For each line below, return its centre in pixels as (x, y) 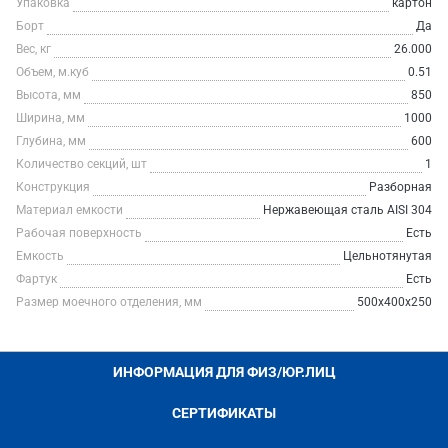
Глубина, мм (51, 141)
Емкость (40, 256)
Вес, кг (33, 49)
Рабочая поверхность (79, 233)
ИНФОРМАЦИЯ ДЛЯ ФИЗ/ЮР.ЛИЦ (224, 372)
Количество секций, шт (81, 164)
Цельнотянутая (387, 256)
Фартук (36, 279)
